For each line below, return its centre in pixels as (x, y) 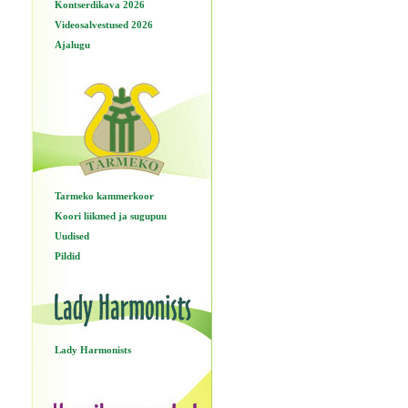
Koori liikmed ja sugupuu (110, 216)
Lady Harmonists (92, 350)
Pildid (67, 256)
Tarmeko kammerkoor (104, 196)
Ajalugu (72, 45)
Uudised (71, 236)
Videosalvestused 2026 (103, 25)
